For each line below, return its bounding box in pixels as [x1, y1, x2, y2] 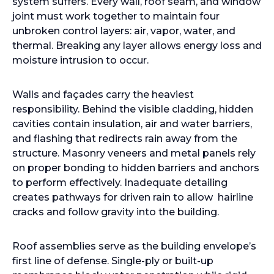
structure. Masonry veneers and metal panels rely [12, 147, 256, 159]
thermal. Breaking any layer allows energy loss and [12, 40, 262, 51]
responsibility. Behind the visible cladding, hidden [12, 103, 253, 115]
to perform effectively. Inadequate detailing [12, 177, 228, 188]
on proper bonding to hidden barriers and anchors [12, 162, 259, 174]
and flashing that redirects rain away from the [12, 133, 237, 144]
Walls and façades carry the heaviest [12, 89, 194, 100]
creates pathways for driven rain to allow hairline [12, 191, 253, 203]
